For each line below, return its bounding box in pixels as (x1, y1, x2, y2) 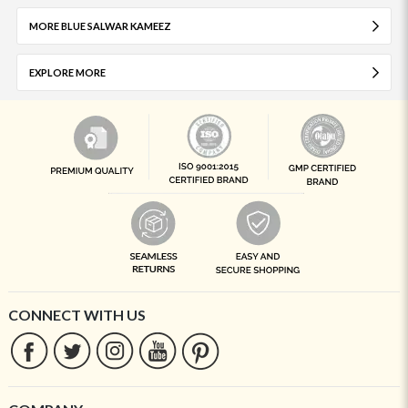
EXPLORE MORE (28, 66, 106, 78)
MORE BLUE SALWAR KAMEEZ (28, 19, 171, 32)
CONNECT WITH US (7, 305, 146, 323)
